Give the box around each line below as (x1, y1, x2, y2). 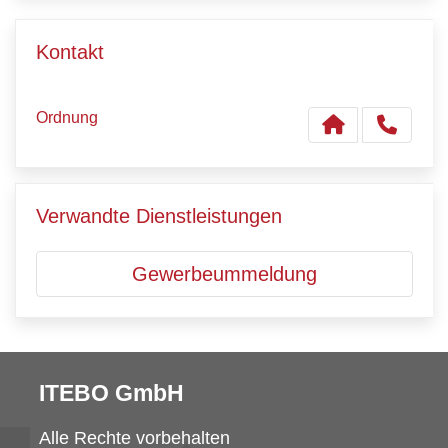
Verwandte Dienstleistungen (36, 205, 282, 227)
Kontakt (36, 41, 104, 63)
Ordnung (36, 108, 98, 126)
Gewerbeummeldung (132, 263, 317, 285)
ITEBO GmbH (39, 380, 184, 406)
